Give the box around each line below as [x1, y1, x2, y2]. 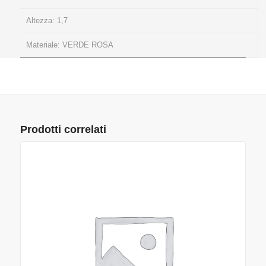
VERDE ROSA [62, 40, 113, 50]
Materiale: [26, 40, 62, 50]
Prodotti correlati [20, 123, 106, 136]
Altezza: [26, 16, 57, 26]
